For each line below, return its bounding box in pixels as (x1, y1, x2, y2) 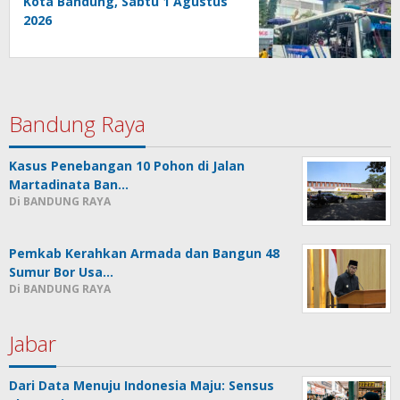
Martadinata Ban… (9, 176, 129, 194)
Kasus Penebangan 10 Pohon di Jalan (9, 157, 245, 175)
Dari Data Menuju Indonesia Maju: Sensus (9, 377, 274, 395)
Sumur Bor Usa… (9, 263, 113, 281)
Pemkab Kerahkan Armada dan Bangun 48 (9, 245, 279, 262)
